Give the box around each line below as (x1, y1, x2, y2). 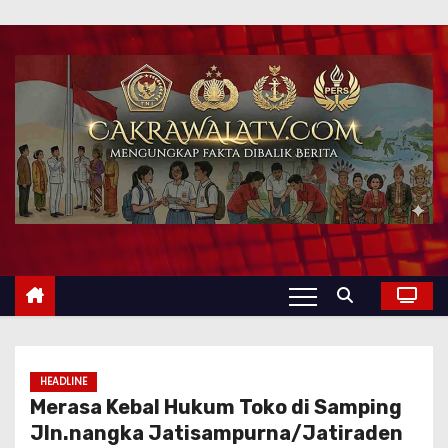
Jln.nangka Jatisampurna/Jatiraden (30, 421, 403, 446)
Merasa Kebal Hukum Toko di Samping (30, 395, 402, 420)
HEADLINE (40, 374, 87, 390)
